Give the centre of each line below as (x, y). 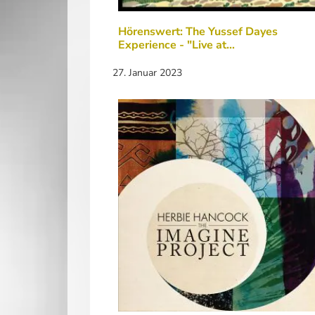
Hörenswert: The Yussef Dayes (198, 32)
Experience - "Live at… (176, 45)
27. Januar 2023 (147, 73)
